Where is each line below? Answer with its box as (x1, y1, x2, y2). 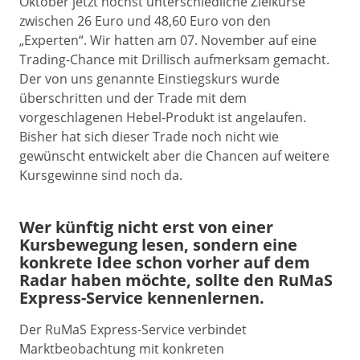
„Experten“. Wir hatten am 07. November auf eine (19, 31, 317, 49)
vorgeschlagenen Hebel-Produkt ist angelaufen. (19, 108, 306, 126)
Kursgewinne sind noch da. (19, 166, 182, 184)
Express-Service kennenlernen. (19, 287, 264, 309)
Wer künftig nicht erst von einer (19, 216, 273, 238)
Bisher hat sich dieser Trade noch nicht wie (19, 128, 279, 145)
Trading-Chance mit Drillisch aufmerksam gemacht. (19, 51, 329, 68)
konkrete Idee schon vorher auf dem (19, 252, 310, 273)
